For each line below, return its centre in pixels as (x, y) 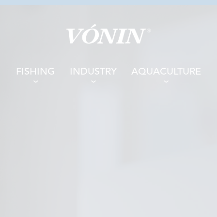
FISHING (36, 72)
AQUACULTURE (166, 72)
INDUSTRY (93, 72)
